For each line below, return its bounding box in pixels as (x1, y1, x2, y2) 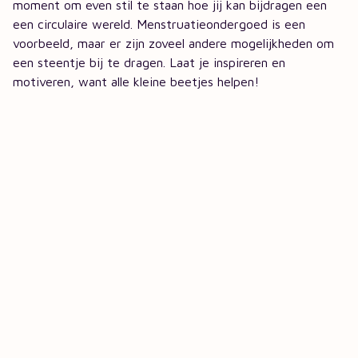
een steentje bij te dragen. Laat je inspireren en (13, 55, 285, 70)
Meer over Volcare (13, 261, 125, 277)
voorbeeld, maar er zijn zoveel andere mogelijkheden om (13, 36, 334, 50)
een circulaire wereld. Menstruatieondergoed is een (13, 17, 305, 31)
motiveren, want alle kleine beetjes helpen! (13, 74, 259, 89)
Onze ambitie (13, 305, 93, 320)
